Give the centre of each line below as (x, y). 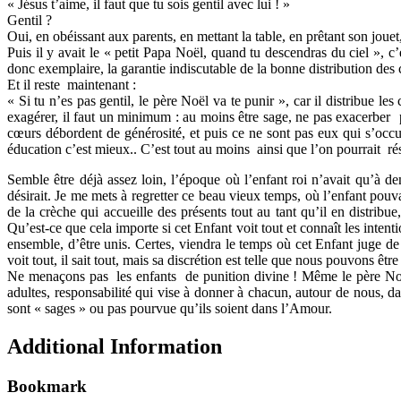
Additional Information (115, 346)
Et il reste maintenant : (72, 84)
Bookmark (47, 386)
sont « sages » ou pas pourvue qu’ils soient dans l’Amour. (170, 308)
